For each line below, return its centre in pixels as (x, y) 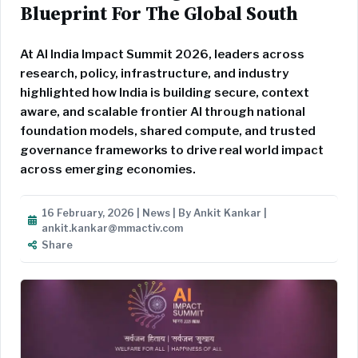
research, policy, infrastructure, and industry (154, 74)
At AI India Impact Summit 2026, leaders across (162, 55)
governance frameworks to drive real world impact (172, 151)
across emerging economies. (108, 170)
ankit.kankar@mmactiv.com (112, 229)
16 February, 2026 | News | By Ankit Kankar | (154, 213)
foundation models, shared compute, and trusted (168, 131)
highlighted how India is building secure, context (165, 93)
